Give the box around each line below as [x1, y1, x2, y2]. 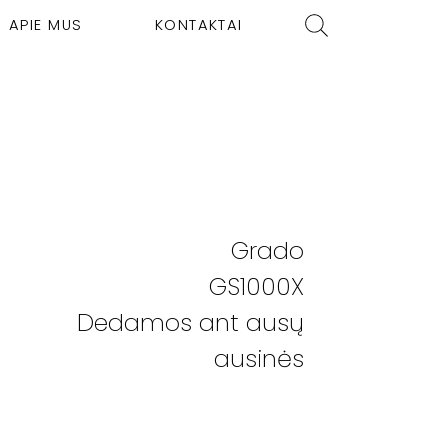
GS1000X [209, 270, 305, 304]
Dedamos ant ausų [77, 306, 305, 340]
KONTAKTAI [154, 15, 243, 35]
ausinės [214, 342, 305, 376]
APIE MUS [8, 15, 83, 35]
